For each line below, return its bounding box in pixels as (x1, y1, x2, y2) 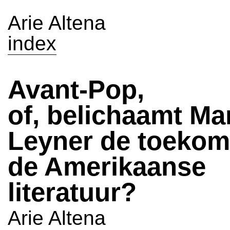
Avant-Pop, (8, 75, 144, 104)
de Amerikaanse (8, 152, 206, 181)
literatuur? (8, 178, 137, 207)
